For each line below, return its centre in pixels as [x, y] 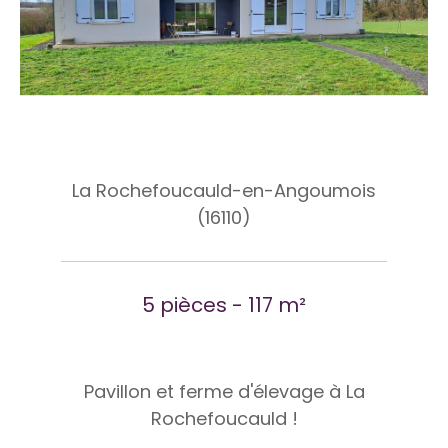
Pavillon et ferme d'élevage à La [224, 391]
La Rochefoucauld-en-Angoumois [224, 190]
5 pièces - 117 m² [224, 305]
